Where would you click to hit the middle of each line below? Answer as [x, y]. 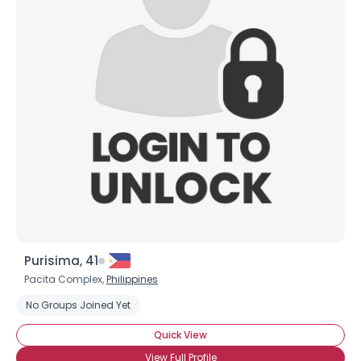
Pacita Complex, [65, 279]
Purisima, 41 [61, 261]
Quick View [180, 335]
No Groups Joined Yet [78, 305]
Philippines [132, 279]
